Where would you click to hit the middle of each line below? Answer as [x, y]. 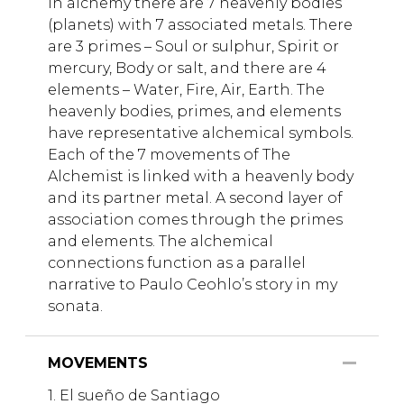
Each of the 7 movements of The [169, 155]
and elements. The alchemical [161, 242]
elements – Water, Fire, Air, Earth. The [186, 90]
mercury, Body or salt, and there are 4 [187, 69]
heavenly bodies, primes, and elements [194, 112]
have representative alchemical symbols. [201, 133]
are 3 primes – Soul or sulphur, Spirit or [193, 47]
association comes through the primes [195, 220]
